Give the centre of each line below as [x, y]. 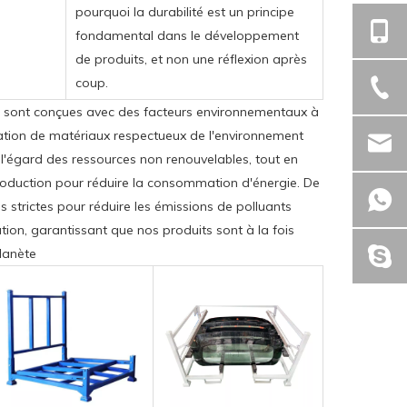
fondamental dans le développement [187, 36]
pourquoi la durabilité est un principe [185, 12]
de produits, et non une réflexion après [191, 60]
